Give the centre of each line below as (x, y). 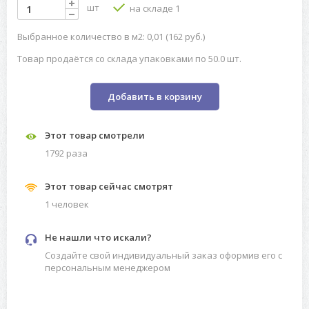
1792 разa (66, 153)
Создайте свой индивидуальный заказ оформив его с (163, 256)
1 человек (67, 205)
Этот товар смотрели (95, 136)
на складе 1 (154, 9)
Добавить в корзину (154, 97)
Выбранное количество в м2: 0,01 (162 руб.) (111, 37)
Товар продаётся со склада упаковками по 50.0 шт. (129, 59)
